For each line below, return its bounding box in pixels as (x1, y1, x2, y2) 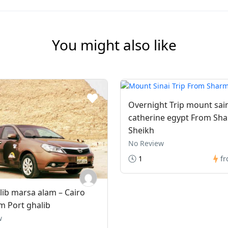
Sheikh (128, 124, 154, 136)
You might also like (51, 35, 177, 54)
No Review (128, 138, 164, 148)
